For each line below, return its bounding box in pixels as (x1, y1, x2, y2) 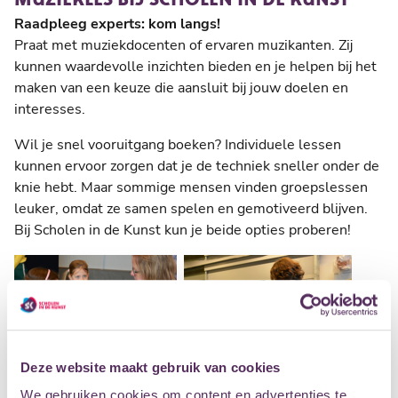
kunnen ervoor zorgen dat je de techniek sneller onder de (14, 155, 379, 176)
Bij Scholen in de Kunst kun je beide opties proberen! (14, 219, 351, 240)
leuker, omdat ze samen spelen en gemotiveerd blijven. (14, 198, 368, 219)
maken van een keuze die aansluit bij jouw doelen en (14, 77, 348, 98)
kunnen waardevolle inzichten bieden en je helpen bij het (14, 56, 377, 76)
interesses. (14, 99, 85, 119)
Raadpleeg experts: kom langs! (14, 13, 220, 34)
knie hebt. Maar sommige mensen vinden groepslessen (14, 177, 368, 197)
